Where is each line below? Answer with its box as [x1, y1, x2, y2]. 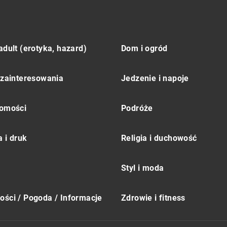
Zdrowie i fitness [121, 193, 185, 203]
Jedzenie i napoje [121, 73, 189, 84]
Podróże [121, 103, 153, 113]
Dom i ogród [121, 44, 168, 54]
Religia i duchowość [121, 133, 197, 143]
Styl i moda [121, 163, 164, 173]
